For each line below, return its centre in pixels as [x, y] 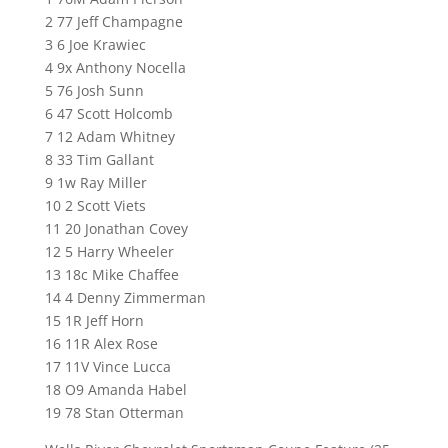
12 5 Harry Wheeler [109, 251]
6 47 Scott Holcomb [108, 113]
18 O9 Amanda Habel [115, 389]
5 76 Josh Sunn [94, 90]
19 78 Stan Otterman [114, 412]
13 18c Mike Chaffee [111, 274]
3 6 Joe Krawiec [95, 44]
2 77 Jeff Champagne [113, 21]
